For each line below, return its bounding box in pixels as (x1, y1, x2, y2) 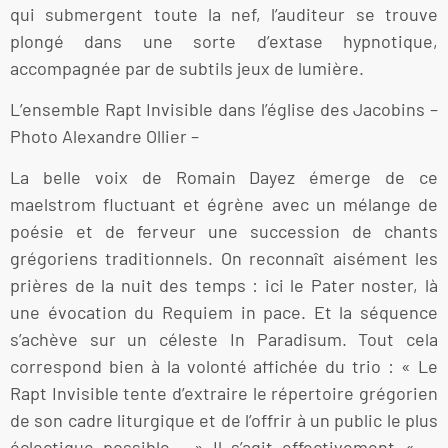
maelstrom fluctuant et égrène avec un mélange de (10, 193, 438, 216)
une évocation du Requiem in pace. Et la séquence (10, 301, 438, 324)
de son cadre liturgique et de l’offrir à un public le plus (10, 409, 438, 432)
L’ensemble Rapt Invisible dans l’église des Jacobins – (10, 97, 438, 120)
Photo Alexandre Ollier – (10, 124, 199, 147)
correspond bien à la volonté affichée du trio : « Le (10, 355, 438, 378)
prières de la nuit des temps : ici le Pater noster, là (10, 274, 438, 297)
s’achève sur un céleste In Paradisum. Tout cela (10, 328, 438, 351)
